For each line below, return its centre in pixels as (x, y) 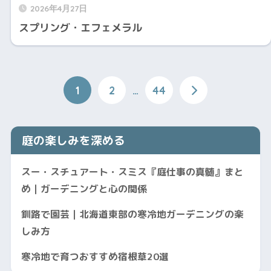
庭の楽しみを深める (73, 140)
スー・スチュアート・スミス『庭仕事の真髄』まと (132, 171)
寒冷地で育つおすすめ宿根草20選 (95, 256)
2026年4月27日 (58, 8)
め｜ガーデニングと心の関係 (84, 188)
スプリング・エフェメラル (80, 27)
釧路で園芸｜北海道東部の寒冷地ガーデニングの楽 (132, 214)
